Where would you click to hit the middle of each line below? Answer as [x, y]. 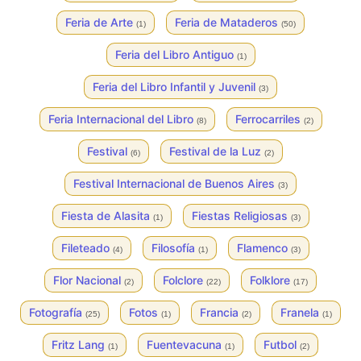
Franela [301, 312]
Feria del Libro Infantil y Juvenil [176, 87]
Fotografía [57, 312]
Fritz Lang [80, 344]
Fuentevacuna [186, 344]
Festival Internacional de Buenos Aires [176, 183]
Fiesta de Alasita [107, 216]
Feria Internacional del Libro [122, 119]
